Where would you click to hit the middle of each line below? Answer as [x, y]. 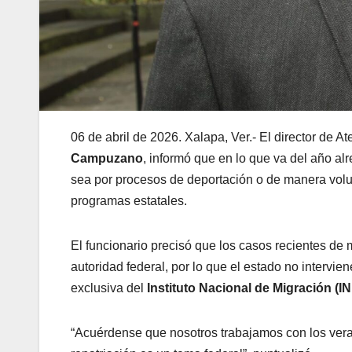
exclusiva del [109, 288]
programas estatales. [129, 201]
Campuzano [107, 159]
